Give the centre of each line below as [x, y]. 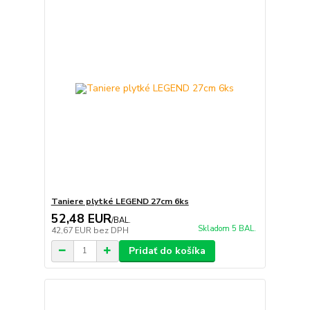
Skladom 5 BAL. [227, 228]
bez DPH [111, 230]
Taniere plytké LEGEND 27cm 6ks [120, 201]
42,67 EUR [72, 230]
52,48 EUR [81, 218]
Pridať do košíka [167, 250]
